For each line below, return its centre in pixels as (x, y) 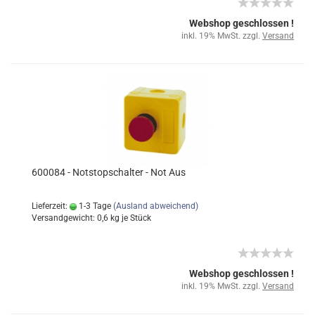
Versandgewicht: (64, 218)
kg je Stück (130, 218)
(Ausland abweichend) (156, 206)
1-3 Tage (94, 206)
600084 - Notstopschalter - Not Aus (109, 172)
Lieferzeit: (51, 206)
